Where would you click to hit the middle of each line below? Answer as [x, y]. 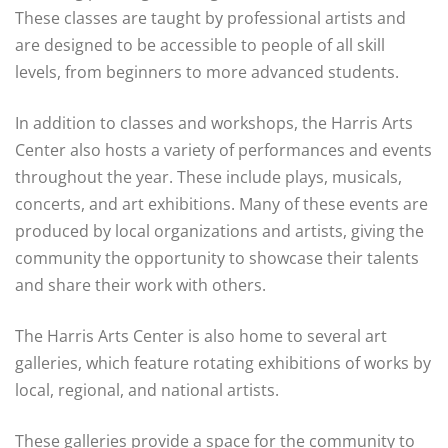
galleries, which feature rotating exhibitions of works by [223, 363]
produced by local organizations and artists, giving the [219, 231]
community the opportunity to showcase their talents [217, 258]
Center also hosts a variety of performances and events [223, 150]
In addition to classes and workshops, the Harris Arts [214, 123]
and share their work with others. [140, 285]
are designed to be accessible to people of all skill [200, 45]
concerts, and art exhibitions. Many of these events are [221, 204]
